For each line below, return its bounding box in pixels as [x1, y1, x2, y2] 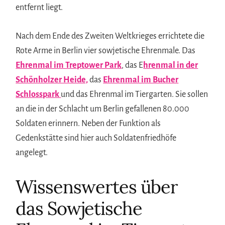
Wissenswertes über [16, 175, 178, 199]
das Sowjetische [16, 197, 143, 220]
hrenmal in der [143, 61, 198, 70]
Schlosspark [16, 90, 61, 99]
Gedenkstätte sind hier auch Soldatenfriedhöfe [16, 134, 177, 143]
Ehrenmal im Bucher [103, 75, 179, 85]
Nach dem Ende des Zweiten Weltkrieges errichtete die [16, 32, 205, 41]
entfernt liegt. [16, 3, 63, 13]
